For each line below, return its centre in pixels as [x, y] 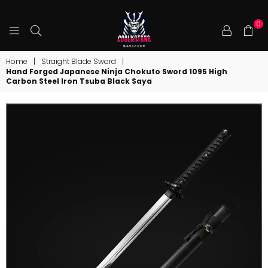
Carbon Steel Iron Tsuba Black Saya [79, 81]
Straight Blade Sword [79, 61]
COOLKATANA [177, 56]
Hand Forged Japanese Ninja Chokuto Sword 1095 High [117, 71]
